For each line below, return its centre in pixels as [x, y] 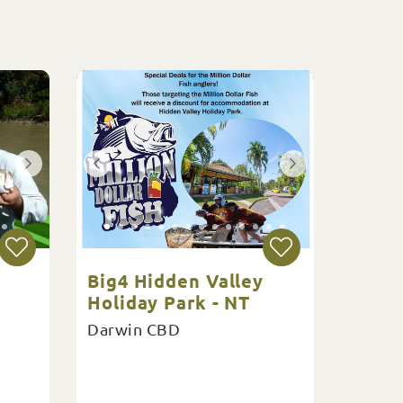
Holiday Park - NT [169, 302]
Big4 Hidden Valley [176, 281]
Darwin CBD [134, 329]
